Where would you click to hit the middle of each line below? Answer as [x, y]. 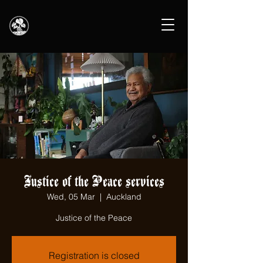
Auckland [124, 197]
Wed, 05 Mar [71, 197]
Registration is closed [94, 255]
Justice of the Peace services [94, 181]
